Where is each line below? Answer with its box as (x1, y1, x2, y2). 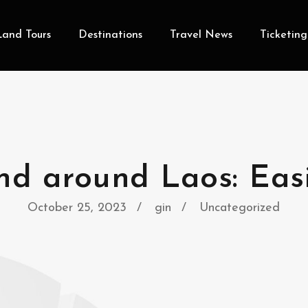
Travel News (169, 30, 232, 41)
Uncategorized (199, 201, 280, 214)
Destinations (78, 30, 142, 41)
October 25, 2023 (27, 201, 126, 214)
